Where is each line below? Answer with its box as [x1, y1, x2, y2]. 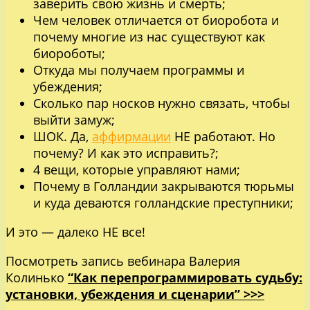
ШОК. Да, [33, 128, 92, 145]
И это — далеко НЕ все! [6, 224, 145, 241]
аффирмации [92, 128, 171, 145]
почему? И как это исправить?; [33, 145, 219, 162]
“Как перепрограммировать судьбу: [68, 269, 302, 286]
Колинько [6, 269, 68, 286]
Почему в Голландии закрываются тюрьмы [33, 178, 294, 195]
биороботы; [33, 45, 105, 62]
